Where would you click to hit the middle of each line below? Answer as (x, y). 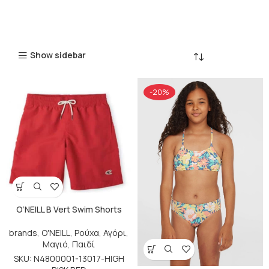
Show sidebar (58, 55)
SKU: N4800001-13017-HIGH (69, 258)
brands (23, 232)
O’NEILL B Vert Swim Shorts (69, 209)
